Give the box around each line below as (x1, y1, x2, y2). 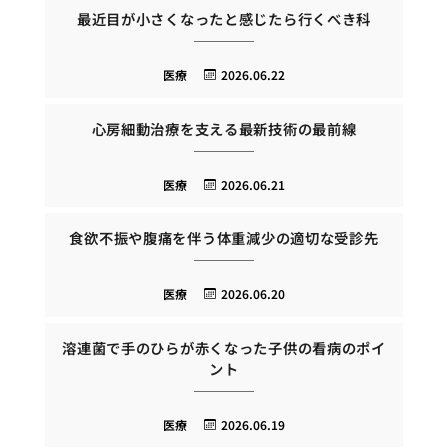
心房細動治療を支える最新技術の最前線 (91, 117, 357, 139)
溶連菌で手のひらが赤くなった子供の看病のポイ (62, 336, 386, 358)
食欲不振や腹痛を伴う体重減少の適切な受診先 (69, 227, 379, 249)
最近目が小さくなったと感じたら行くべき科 (76, 8, 372, 30)
